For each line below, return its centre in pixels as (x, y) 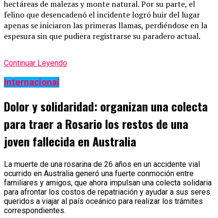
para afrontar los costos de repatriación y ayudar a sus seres (107, 192)
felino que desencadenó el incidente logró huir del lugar (102, 15)
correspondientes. (35, 210)
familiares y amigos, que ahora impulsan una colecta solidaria (108, 182)
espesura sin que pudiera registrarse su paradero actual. (102, 36)
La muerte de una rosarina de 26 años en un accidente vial (102, 164)
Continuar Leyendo (36, 63)
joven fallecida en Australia (70, 141)
